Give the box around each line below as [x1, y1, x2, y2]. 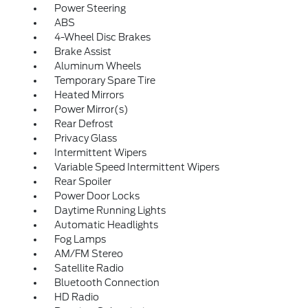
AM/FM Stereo [54, 248, 123, 260]
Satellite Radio [54, 263, 124, 274]
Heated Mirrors [54, 89, 124, 101]
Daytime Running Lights [54, 205, 166, 217]
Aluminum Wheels [54, 60, 141, 72]
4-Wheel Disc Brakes [54, 32, 151, 43]
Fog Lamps [54, 234, 106, 245]
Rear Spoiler [54, 176, 111, 188]
